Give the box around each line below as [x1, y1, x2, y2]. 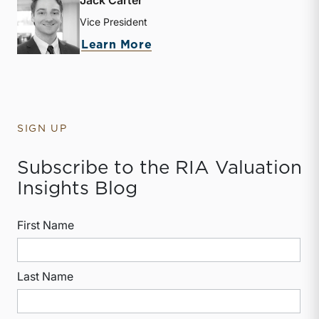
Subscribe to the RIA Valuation [17, 159, 302, 178]
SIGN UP [17, 124, 68, 135]
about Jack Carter [155, 38, 267, 51]
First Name [17, 218, 74, 233]
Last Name [17, 269, 73, 284]
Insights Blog [17, 179, 137, 199]
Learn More [81, 39, 152, 51]
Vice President [80, 16, 147, 28]
